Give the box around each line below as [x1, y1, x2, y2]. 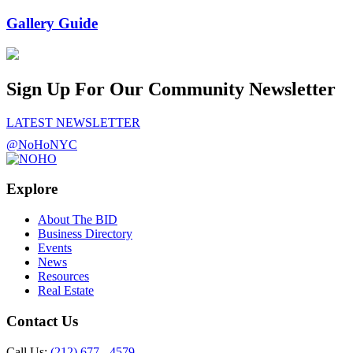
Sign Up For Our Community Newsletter [6, 78, 336, 99]
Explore [6, 180, 58, 198]
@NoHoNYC [6, 137, 77, 151]
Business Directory [38, 227, 132, 241]
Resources [38, 269, 89, 284]
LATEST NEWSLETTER [6, 115, 140, 129]
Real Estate [38, 284, 94, 298]
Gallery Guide [6, 15, 98, 32]
